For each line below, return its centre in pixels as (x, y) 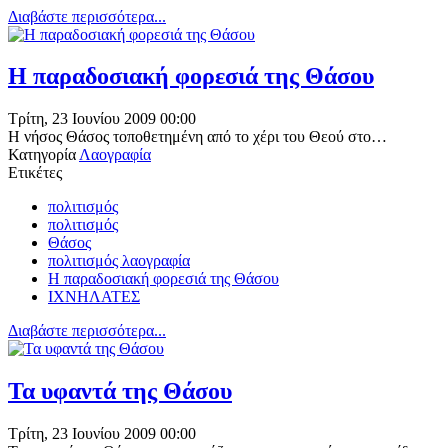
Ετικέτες (35, 173)
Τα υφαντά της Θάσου (120, 391)
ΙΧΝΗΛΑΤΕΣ (94, 297)
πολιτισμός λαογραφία (119, 261)
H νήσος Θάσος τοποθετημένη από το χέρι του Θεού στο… (197, 137)
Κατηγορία (42, 155)
